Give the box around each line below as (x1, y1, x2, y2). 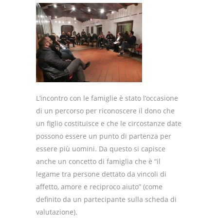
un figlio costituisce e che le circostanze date (36, 119, 182, 128)
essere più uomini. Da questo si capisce (36, 144, 165, 154)
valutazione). (36, 207, 77, 217)
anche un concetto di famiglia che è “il (36, 157, 161, 166)
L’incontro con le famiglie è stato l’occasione (36, 93, 178, 103)
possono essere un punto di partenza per (36, 131, 171, 141)
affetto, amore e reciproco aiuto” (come (36, 182, 163, 192)
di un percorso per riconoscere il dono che (36, 106, 175, 116)
